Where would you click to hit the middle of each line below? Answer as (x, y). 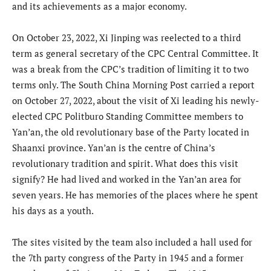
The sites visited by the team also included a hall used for (132, 242)
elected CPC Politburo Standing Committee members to (128, 116)
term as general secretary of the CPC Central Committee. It (135, 53)
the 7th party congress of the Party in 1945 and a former (128, 257)
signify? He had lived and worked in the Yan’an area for (127, 179)
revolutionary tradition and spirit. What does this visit (125, 163)
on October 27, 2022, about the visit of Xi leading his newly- (135, 100)
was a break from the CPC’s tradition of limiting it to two (130, 69)
